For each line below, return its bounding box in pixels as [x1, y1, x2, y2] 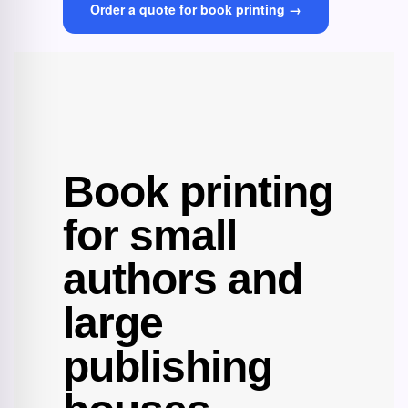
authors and [63, 255, 302, 303]
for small [63, 211, 237, 260]
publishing [63, 342, 272, 391]
